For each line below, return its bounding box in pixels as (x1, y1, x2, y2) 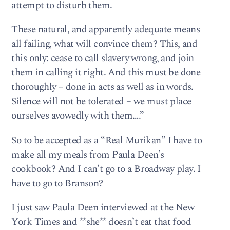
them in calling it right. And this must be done (11, 65, 201, 81)
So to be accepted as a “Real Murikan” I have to (11, 132, 202, 148)
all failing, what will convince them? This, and (11, 36, 198, 52)
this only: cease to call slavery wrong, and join (11, 51, 194, 66)
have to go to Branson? (11, 176, 103, 191)
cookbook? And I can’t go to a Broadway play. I (11, 161, 201, 177)
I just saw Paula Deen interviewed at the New (11, 200, 195, 215)
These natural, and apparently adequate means (11, 22, 200, 37)
